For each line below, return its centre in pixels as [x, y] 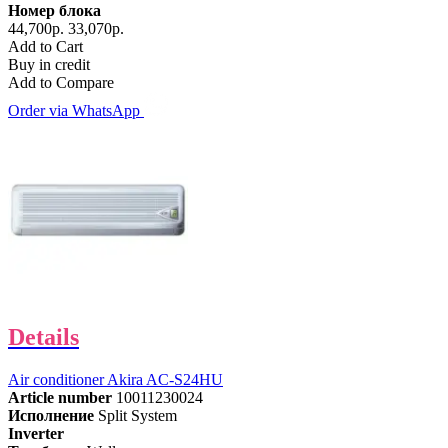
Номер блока [54, 11]
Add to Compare [61, 83]
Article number [60, 397]
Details [43, 337]
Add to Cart [45, 47]
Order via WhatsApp [76, 111]
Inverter [36, 433]
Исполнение [51, 415]
